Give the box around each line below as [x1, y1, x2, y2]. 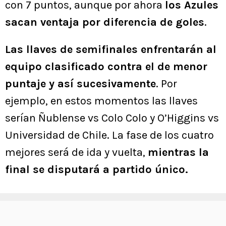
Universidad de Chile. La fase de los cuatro [5, 128, 214, 142]
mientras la [148, 145, 209, 159]
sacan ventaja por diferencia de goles [5, 15, 204, 29]
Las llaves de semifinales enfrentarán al [5, 42, 216, 56]
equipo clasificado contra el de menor [5, 60, 207, 73]
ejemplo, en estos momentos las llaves [5, 94, 198, 107]
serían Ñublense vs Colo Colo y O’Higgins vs [5, 111, 219, 125]
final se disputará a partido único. [5, 162, 188, 176]
